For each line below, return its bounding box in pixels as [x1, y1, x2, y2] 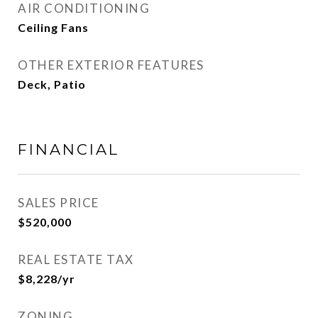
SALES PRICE [18, 195, 99, 210]
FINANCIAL [18, 141, 119, 158]
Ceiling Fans [18, 21, 89, 34]
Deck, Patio [18, 77, 86, 91]
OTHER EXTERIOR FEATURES [18, 57, 204, 72]
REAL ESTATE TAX [18, 252, 134, 267]
